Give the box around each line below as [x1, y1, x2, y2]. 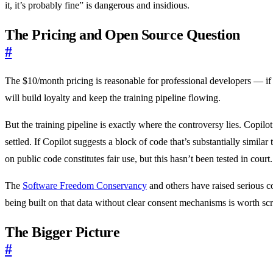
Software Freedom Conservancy [23, 180, 147, 191]
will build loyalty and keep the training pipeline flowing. [5, 92, 221, 103]
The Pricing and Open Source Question [5, 26, 240, 43]
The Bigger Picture [5, 224, 120, 240]
